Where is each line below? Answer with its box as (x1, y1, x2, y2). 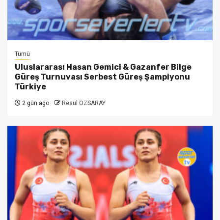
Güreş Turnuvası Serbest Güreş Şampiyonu (15, 72, 190, 82)
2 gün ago (21, 99, 49, 107)
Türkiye (15, 82, 46, 91)
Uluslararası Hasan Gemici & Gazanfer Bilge (15, 62, 192, 72)
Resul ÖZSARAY (62, 99, 106, 107)
